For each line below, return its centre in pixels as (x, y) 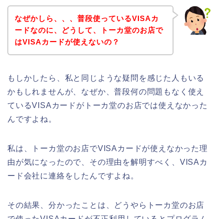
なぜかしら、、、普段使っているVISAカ (87, 18)
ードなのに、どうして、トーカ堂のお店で (89, 30)
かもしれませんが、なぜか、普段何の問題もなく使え (106, 91)
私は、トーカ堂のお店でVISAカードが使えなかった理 (108, 148)
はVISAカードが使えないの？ (67, 42)
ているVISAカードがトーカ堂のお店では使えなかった (108, 105)
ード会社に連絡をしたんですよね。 (73, 175)
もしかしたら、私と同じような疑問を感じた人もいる (106, 78)
